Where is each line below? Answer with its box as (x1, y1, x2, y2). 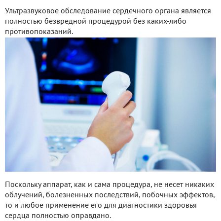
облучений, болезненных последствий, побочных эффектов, (5, 191, 215, 199)
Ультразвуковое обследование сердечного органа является (5, 7, 211, 15)
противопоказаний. (5, 28, 73, 36)
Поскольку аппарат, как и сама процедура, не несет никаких (5, 181, 214, 188)
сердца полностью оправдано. (5, 212, 111, 220)
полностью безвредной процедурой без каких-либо (5, 18, 186, 25)
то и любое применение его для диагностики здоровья (5, 202, 197, 209)
